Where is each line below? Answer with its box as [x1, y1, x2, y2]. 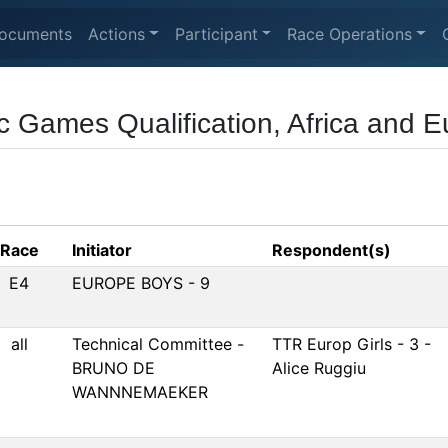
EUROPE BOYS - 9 [72, 273, 210, 293]
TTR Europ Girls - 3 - [272, 334, 431, 354]
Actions [88, 23, 145, 44]
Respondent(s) [272, 240, 391, 260]
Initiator [72, 240, 132, 260]
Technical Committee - [72, 334, 244, 354]
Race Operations [287, 23, 413, 44]
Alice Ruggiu [272, 358, 366, 378]
